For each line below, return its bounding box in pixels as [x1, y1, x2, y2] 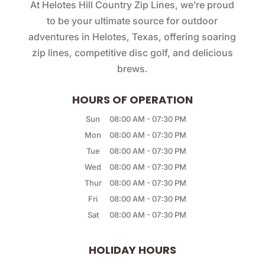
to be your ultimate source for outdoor [47, 15, 218, 27]
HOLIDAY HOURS [88, 243, 176, 257]
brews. [117, 63, 148, 75]
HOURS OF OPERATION [72, 92, 193, 107]
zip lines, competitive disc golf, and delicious [31, 47, 233, 59]
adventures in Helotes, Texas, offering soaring [28, 31, 237, 43]
